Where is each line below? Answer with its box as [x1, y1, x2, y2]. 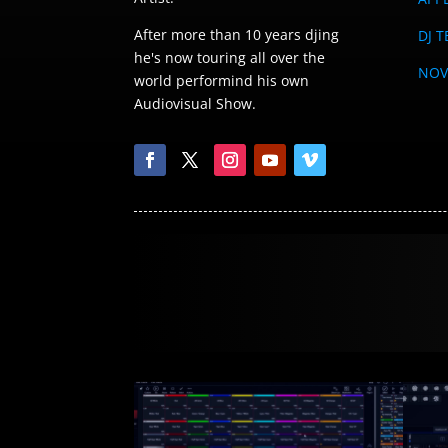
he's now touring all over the [134, 47, 326, 67]
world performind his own [134, 70, 310, 90]
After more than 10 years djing [134, 24, 340, 44]
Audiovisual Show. [134, 93, 257, 113]
